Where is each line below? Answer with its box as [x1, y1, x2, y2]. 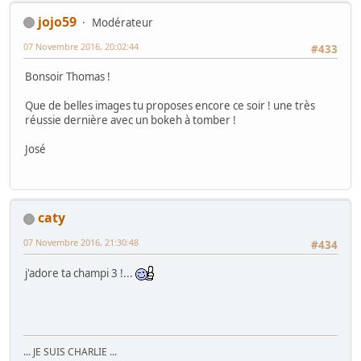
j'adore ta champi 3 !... [25, 265, 135, 280]
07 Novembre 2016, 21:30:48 [23, 236, 139, 249]
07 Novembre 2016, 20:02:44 [23, 39, 139, 52]
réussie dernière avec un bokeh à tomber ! [25, 112, 236, 127]
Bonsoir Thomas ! [25, 68, 110, 84]
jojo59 [38, 12, 77, 31]
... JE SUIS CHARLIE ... [23, 345, 117, 359]
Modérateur [92, 15, 153, 30]
